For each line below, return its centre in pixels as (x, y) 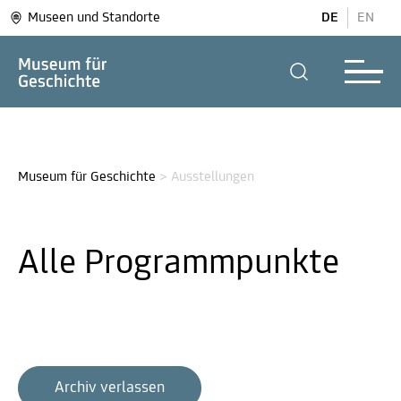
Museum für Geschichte (87, 177)
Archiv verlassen (110, 388)
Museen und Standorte (94, 18)
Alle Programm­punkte (179, 264)
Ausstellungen (213, 177)
